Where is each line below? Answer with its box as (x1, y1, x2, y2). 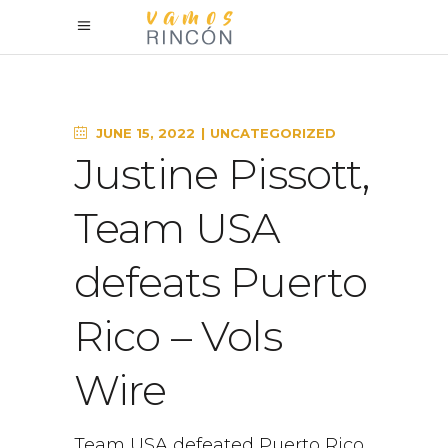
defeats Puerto (74, 256, 368, 308)
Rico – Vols (74, 310, 282, 362)
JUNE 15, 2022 (92, 125, 195, 141)
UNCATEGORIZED (210, 125, 336, 141)
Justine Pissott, (74, 148, 370, 200)
